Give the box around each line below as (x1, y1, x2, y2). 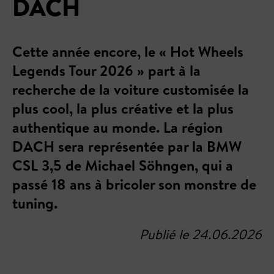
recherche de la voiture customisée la (12, 79, 249, 100)
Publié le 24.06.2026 (139, 225, 262, 243)
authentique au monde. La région (12, 117, 223, 138)
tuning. (12, 193, 57, 213)
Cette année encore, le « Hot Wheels (12, 41, 243, 62)
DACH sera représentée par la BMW (12, 136, 242, 157)
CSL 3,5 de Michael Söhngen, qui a (12, 155, 233, 176)
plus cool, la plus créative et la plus (12, 98, 234, 119)
